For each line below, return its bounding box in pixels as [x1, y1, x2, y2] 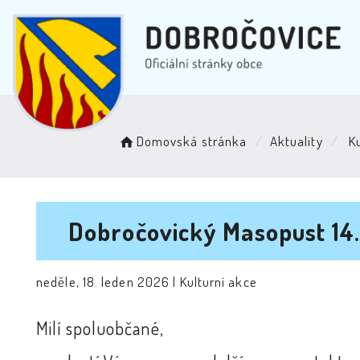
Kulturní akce [179, 273, 257, 290]
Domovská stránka [136, 133, 247, 149]
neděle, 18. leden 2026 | [36, 273, 180, 290]
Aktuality [269, 133, 323, 149]
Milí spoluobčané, [36, 317, 164, 339]
